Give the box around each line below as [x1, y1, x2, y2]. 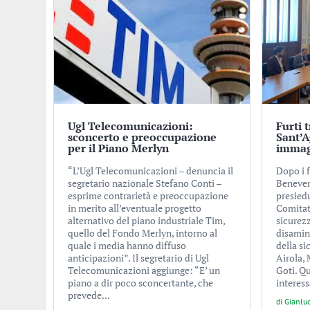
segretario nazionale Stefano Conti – [67, 176, 221, 190]
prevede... [67, 289, 110, 302]
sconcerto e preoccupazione [67, 129, 217, 145]
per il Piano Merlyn [67, 140, 169, 156]
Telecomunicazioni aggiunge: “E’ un [67, 264, 220, 277]
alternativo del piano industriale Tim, [67, 214, 225, 228]
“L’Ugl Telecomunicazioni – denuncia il [67, 164, 233, 178]
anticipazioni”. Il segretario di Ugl [67, 251, 209, 265]
